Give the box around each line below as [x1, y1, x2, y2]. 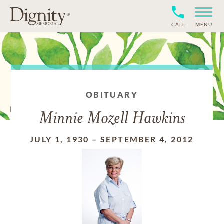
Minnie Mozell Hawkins [38, 110, 185, 128]
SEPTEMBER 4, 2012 [100, 134, 194, 144]
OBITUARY [85, 90, 138, 99]
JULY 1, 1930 [30, 134, 89, 144]
